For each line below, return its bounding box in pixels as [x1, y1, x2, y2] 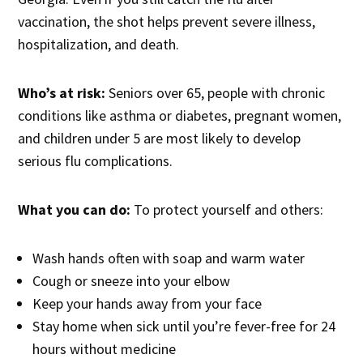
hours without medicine [32, 340, 177, 359]
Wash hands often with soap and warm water [32, 249, 305, 268]
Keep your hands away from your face [32, 294, 263, 314]
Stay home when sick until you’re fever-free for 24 [32, 317, 336, 336]
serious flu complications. [18, 152, 173, 171]
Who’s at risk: [18, 83, 106, 103]
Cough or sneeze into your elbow [32, 271, 231, 291]
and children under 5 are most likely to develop [18, 129, 301, 148]
